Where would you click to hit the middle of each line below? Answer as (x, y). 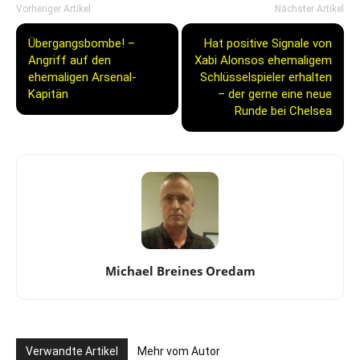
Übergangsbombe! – (82, 43)
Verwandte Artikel (72, 351)
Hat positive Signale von (268, 43)
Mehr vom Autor (179, 351)
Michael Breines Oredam (180, 270)
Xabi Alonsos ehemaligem (263, 60)
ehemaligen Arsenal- (82, 77)
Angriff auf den (70, 60)
